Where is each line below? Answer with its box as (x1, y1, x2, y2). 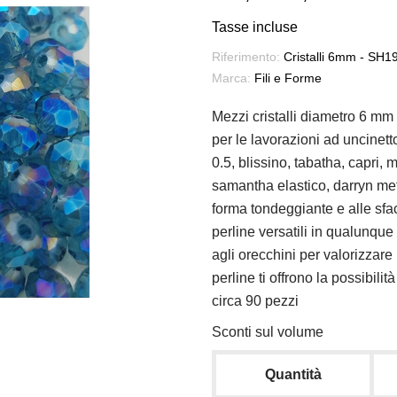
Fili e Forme (254, 71, 322, 86)
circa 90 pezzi (212, 293, 299, 309)
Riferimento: (212, 50, 280, 65)
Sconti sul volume (212, 324, 323, 340)
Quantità (264, 367, 322, 383)
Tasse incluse (212, 19, 298, 35)
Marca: (212, 71, 251, 86)
